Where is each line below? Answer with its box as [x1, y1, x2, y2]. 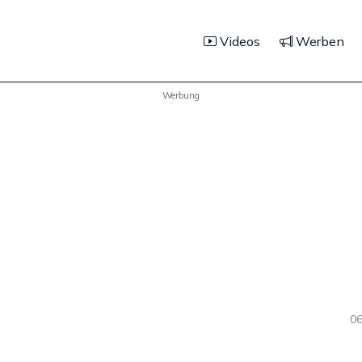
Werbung [162, 89, 200, 101]
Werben [293, 32, 344, 49]
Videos [217, 32, 260, 49]
